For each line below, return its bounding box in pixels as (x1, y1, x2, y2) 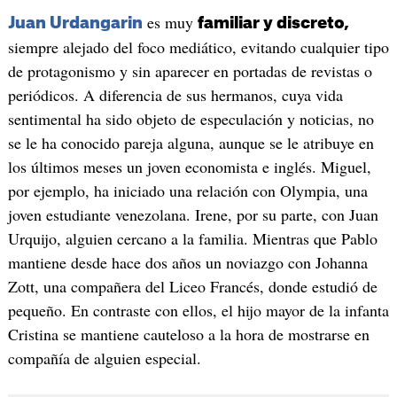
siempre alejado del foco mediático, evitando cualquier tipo (7, 36, 389, 58)
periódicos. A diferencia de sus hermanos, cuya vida (7, 84, 343, 106)
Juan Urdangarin (7, 15, 143, 32)
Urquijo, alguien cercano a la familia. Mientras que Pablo (7, 228, 378, 250)
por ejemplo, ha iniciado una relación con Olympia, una (7, 180, 368, 202)
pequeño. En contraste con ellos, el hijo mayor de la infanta (7, 300, 389, 322)
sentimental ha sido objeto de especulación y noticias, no (7, 108, 374, 130)
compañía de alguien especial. (7, 347, 201, 370)
